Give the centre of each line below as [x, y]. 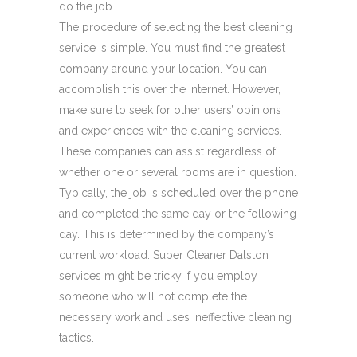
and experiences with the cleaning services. [171, 131]
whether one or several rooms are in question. [178, 172]
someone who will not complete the [153, 296]
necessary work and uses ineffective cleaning [175, 317]
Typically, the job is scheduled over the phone [178, 193]
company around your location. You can [163, 69]
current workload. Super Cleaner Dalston [164, 255]
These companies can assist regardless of [167, 151]
